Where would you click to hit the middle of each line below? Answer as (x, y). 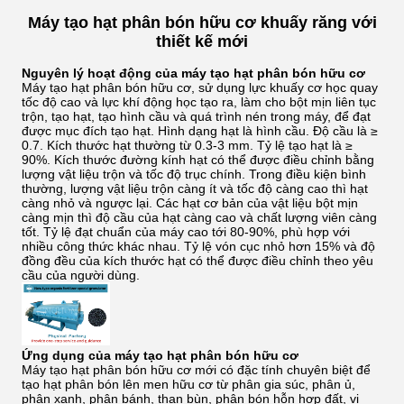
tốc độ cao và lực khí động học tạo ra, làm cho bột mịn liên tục (199, 102)
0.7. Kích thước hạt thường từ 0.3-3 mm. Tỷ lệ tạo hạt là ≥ (187, 145)
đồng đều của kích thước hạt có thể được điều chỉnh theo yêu (197, 261)
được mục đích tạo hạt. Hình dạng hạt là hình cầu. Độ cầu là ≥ (200, 131)
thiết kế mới (202, 41)
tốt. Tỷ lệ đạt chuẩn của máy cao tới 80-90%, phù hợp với (186, 232)
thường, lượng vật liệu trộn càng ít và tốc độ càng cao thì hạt (195, 188)
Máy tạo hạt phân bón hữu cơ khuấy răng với (202, 23)
